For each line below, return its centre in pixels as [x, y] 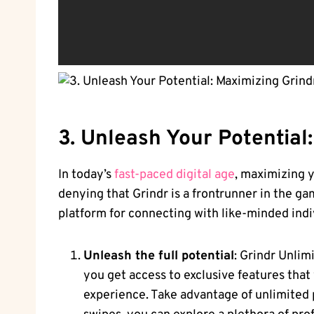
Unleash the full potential [159, 257]
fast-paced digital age [175, 175]
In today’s [86, 175]
